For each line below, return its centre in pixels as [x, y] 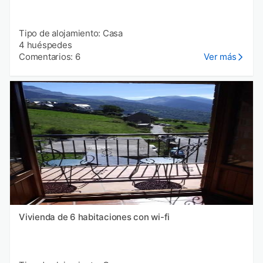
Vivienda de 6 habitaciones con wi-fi [94, 217]
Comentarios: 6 [50, 57]
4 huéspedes [45, 45]
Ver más [220, 57]
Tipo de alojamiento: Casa [71, 33]
